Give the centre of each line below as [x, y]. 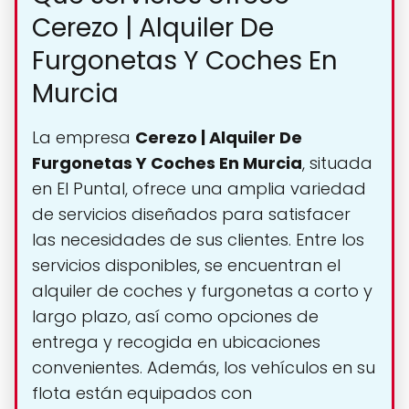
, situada [337, 163]
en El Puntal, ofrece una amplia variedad [199, 189]
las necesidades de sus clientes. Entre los [198, 240]
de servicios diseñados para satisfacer [191, 215]
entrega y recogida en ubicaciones [176, 342]
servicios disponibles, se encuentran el [186, 266]
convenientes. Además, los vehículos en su [204, 368]
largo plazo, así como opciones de [175, 317]
